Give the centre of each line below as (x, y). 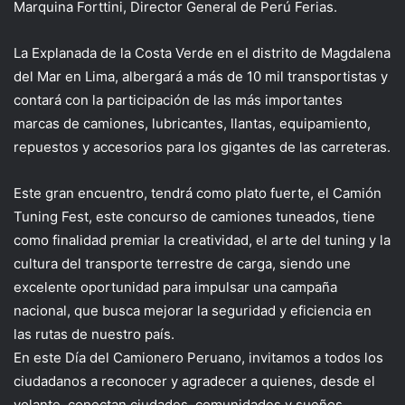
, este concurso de (150, 217)
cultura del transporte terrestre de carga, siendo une (182, 264)
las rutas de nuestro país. (94, 334)
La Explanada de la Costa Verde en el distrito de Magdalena (202, 53)
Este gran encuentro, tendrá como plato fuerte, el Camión (198, 193)
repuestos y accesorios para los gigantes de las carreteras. (202, 147)
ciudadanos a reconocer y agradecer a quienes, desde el (194, 381)
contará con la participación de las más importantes (178, 100)
